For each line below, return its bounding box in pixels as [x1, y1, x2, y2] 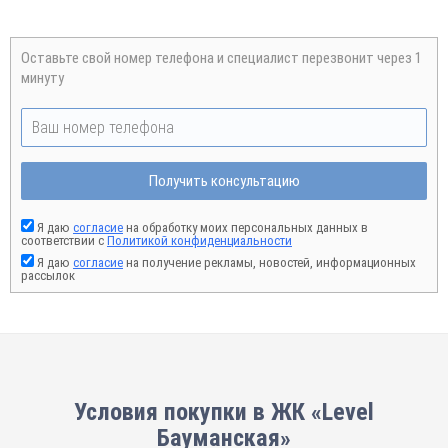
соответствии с [21, 233, 107, 248]
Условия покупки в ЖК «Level [74, 398, 374, 426]
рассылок [21, 268, 75, 283]
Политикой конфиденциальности [107, 233, 292, 248]
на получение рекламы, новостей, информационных [123, 255, 416, 270]
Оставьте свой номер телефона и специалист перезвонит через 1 [21, 49, 422, 67]
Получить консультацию [148, 172, 300, 190]
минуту [21, 69, 64, 87]
